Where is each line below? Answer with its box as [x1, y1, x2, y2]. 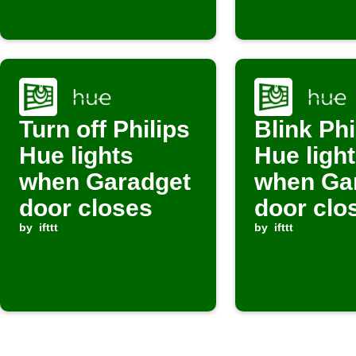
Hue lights [19, 142, 133, 168]
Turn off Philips [19, 116, 190, 142]
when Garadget [19, 168, 191, 195]
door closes [19, 195, 153, 221]
